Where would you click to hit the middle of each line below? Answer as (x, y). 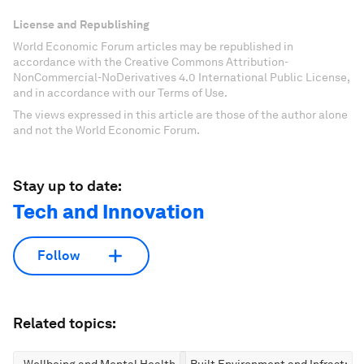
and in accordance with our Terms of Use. (120, 92)
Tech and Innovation (109, 211)
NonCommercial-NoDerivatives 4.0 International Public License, (181, 77)
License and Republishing (81, 24)
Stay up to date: (67, 185)
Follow (58, 256)
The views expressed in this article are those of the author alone (180, 114)
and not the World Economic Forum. (106, 130)
